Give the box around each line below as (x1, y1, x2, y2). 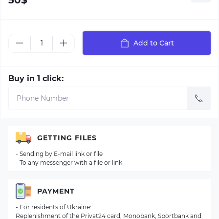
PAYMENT (37, 186, 75, 196)
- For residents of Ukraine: (16, 203, 91, 211)
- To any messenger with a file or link (16, 159, 122, 166)
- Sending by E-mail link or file (16, 150, 103, 157)
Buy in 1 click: (8, 74, 64, 83)
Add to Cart (133, 39, 174, 47)
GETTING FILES (37, 133, 97, 142)
